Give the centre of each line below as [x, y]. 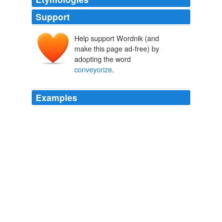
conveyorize [93, 69]
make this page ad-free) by [117, 49]
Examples [56, 98]
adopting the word [103, 59]
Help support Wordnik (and [117, 38]
